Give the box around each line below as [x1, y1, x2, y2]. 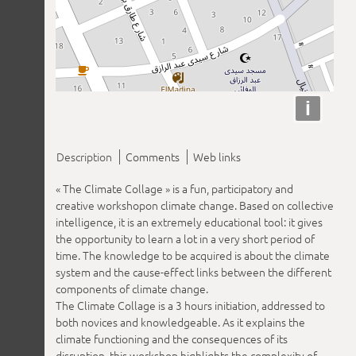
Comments [126, 149, 180, 165]
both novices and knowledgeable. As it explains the [56, 313, 305, 330]
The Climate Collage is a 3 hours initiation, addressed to [56, 296, 325, 313]
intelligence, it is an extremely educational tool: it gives [56, 213, 323, 230]
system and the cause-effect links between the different [56, 263, 331, 280]
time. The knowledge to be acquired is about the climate [56, 246, 330, 263]
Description [56, 149, 112, 165]
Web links [193, 149, 241, 165]
